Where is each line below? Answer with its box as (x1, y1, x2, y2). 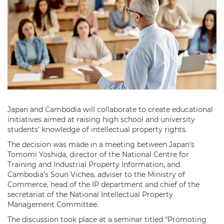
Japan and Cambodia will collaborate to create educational (7, 104, 213, 114)
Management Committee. (7, 199, 98, 209)
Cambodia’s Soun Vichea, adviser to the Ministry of (7, 169, 185, 179)
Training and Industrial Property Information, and (7, 159, 180, 169)
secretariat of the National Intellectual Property (7, 189, 173, 199)
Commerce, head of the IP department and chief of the (7, 179, 199, 189)
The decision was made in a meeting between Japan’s (7, 139, 194, 149)
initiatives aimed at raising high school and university (7, 114, 195, 124)
